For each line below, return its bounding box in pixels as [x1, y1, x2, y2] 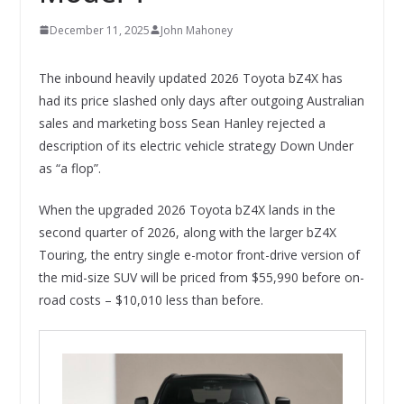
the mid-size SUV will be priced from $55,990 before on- [38, 268, 364, 286]
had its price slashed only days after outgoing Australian [38, 91, 364, 109]
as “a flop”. [38, 159, 101, 177]
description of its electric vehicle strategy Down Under [38, 136, 353, 154]
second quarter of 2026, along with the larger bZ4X [38, 223, 336, 241]
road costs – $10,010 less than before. [38, 290, 263, 308]
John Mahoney [160, 22, 233, 38]
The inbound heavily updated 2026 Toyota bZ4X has [38, 69, 343, 87]
